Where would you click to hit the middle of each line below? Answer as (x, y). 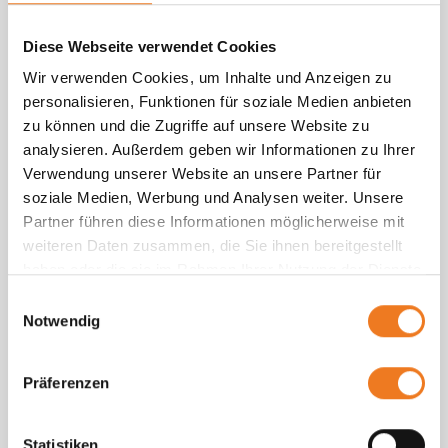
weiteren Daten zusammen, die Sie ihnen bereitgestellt (213, 246)
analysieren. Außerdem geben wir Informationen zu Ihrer (219, 150)
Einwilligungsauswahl (77, 300)
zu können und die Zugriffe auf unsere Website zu (196, 126)
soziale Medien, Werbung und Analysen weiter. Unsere (213, 198)
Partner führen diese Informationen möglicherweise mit (214, 222)
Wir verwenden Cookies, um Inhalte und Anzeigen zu (207, 78)
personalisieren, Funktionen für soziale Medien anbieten (217, 102)
